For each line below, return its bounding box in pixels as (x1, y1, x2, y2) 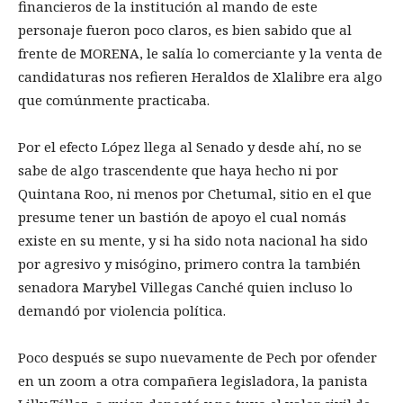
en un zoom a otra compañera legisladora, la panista (18, 372, 368, 390)
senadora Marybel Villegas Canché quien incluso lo (18, 278, 353, 297)
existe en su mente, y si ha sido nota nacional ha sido (18, 231, 368, 250)
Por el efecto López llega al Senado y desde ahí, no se (18, 138, 362, 157)
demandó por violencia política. (18, 301, 226, 320)
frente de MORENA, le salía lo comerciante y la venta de (18, 44, 382, 63)
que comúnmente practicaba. (18, 91, 210, 110)
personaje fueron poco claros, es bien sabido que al (18, 21, 352, 40)
